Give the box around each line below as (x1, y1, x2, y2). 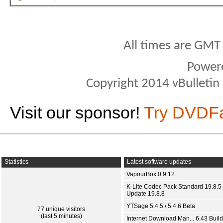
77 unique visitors (37, 205, 85, 213)
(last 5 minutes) (40, 212, 82, 220)
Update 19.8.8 (126, 190, 165, 197)
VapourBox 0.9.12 (126, 170, 175, 178)
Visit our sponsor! (10, 103, 144, 122)
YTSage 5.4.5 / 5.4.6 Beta (126, 202, 195, 210)
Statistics (3, 158, 28, 165)
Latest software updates (125, 158, 191, 165)
